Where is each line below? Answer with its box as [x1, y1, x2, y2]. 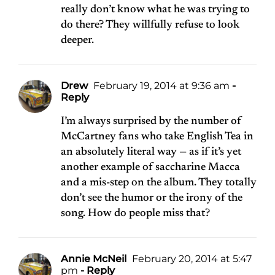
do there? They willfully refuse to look [61, 20, 239, 31]
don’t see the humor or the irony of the [61, 193, 242, 204]
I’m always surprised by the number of [61, 116, 241, 128]
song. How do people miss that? [61, 208, 210, 220]
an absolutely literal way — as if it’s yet [61, 147, 241, 158]
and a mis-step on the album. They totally [61, 177, 257, 189]
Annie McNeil [61, 253, 126, 265]
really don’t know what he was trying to [61, 4, 250, 16]
